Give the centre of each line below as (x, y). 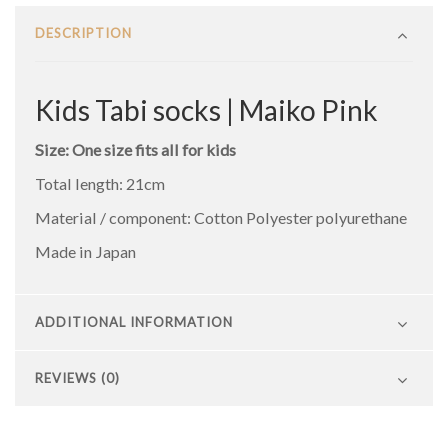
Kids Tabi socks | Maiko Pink (206, 109)
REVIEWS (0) (77, 377)
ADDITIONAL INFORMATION (134, 321)
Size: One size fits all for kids (135, 149)
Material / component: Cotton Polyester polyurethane (221, 217)
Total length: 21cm (100, 183)
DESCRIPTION (83, 32)
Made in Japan (85, 251)
